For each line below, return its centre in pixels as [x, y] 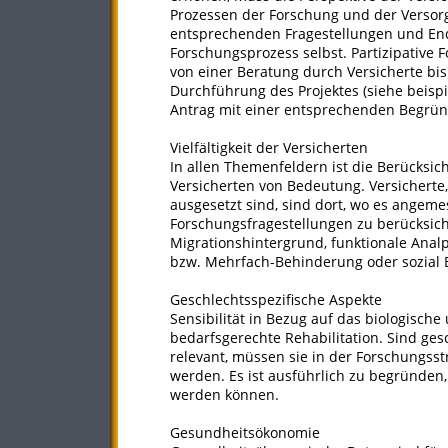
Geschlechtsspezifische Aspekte [276, 299]
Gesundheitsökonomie [245, 432]
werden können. [224, 394]
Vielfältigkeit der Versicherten [269, 147]
